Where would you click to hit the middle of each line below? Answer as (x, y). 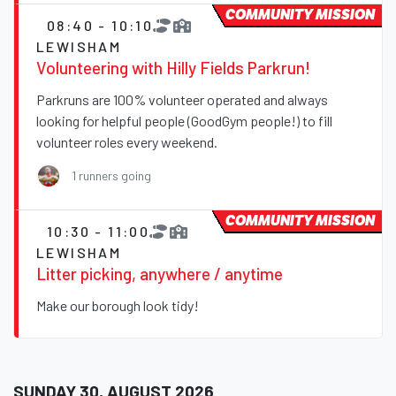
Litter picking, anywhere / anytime (160, 274)
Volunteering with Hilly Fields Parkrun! (173, 68)
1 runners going (111, 176)
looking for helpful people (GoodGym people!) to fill (184, 121)
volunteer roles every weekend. (127, 142)
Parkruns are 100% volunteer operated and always (182, 100)
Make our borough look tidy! (118, 306)
